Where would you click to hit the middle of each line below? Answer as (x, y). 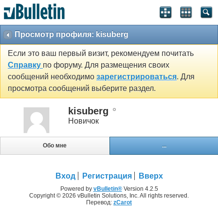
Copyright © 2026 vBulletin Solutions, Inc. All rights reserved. (109, 196)
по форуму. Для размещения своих (106, 65)
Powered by (77, 189)
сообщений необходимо (52, 77)
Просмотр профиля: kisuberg (72, 34)
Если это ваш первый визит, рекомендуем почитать (101, 54)
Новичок (83, 121)
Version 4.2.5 (140, 189)
